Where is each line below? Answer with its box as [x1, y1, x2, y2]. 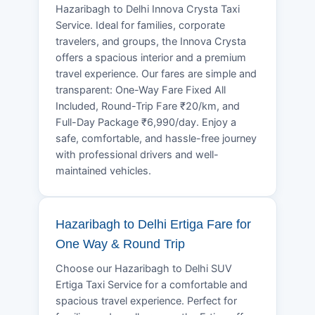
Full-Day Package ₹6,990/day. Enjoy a [56, 115, 236, 129]
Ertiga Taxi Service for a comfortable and [56, 278, 247, 291]
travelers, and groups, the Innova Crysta [56, 34, 246, 48]
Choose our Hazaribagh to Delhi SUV [56, 262, 232, 275]
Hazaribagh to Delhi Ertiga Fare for [56, 217, 251, 231]
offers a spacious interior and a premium [56, 51, 246, 64]
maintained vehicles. [56, 164, 151, 177]
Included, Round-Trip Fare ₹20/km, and [56, 99, 240, 112]
